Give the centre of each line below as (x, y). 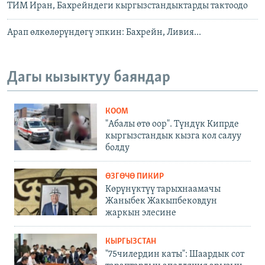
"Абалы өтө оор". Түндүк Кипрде (172, 124)
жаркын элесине (141, 213)
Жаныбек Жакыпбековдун (161, 201)
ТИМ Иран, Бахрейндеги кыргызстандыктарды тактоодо (127, 6)
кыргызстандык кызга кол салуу (173, 136)
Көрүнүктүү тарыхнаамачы (163, 189)
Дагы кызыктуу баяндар (89, 78)
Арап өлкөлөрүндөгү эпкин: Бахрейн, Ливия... (104, 33)
